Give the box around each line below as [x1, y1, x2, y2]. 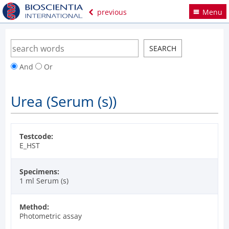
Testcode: [19, 131, 53, 141]
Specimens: [19, 166, 59, 176]
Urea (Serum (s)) [11, 91, 117, 111]
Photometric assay [19, 211, 82, 221]
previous [95, 7, 127, 17]
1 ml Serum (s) [19, 175, 68, 186]
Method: [19, 201, 49, 212]
